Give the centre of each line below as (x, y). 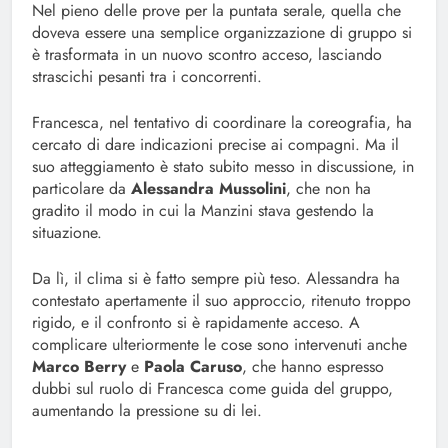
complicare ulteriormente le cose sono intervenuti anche (219, 345)
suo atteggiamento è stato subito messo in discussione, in (223, 167)
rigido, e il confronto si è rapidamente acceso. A (196, 323)
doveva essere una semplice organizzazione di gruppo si (222, 33)
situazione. (67, 233)
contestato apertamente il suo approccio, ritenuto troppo (221, 301)
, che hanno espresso (313, 367)
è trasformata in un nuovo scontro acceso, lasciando (207, 55)
